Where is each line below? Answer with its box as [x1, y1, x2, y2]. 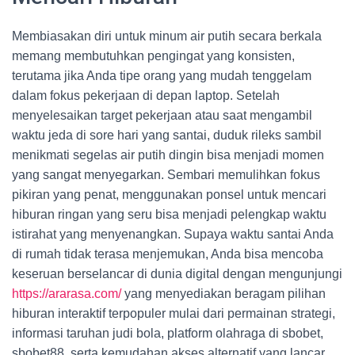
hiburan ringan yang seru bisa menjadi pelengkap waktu [12, 208, 326, 221]
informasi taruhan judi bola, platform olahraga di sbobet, [12, 326, 323, 340]
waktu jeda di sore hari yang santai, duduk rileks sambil [12, 128, 322, 142]
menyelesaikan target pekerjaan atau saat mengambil [12, 109, 312, 122]
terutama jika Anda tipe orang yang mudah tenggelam [12, 69, 311, 82]
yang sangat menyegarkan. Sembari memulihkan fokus [12, 168, 320, 181]
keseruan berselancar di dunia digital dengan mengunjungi [12, 267, 342, 281]
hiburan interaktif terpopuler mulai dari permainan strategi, [12, 307, 335, 320]
